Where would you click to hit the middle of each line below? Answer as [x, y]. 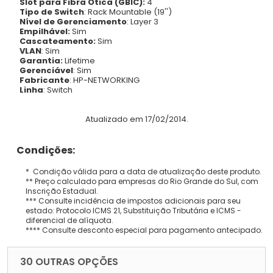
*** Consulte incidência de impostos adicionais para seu [133, 200]
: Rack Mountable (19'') [128, 12]
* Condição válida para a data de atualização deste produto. [144, 171]
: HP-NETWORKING [105, 80]
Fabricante [44, 80]
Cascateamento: [58, 41]
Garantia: [41, 60]
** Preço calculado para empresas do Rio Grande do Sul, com [142, 181]
